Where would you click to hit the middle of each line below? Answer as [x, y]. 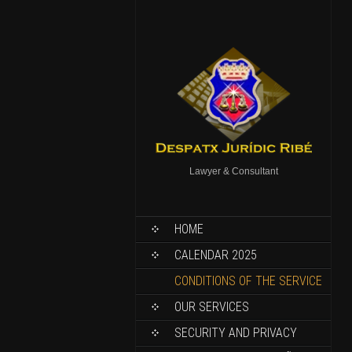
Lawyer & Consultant [233, 171]
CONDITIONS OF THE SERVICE [248, 281]
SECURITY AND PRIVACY [236, 333]
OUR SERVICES [212, 307]
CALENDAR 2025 [216, 255]
